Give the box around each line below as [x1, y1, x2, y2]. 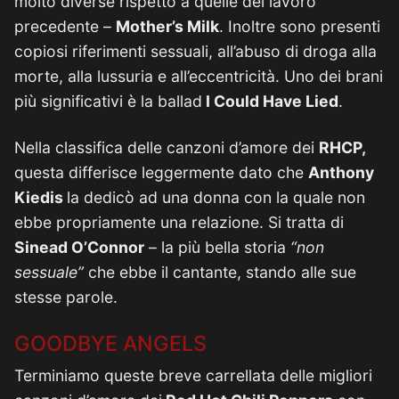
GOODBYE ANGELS [14, 330, 207, 356]
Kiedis [14, 188, 67, 207]
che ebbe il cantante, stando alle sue [84, 263, 356, 281]
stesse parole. [14, 288, 118, 306]
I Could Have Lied [202, 92, 338, 110]
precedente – [14, 17, 116, 36]
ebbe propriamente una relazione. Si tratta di [14, 213, 344, 232]
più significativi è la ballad [14, 92, 202, 110]
